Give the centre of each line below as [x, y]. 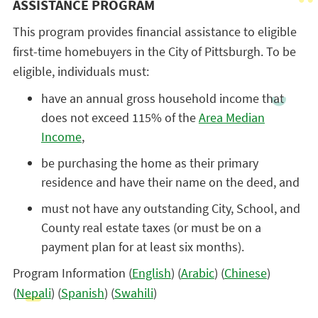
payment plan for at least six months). [142, 247]
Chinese [245, 273]
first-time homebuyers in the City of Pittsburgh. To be [154, 51]
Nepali [33, 293]
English [151, 273]
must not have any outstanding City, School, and [170, 208]
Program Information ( [72, 273]
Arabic [197, 273]
